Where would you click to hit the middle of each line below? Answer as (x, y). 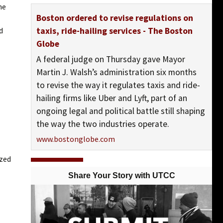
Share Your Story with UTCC (121, 175)
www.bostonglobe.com (76, 139)
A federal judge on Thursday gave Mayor (111, 59)
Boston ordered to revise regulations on (115, 18)
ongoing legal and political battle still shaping (121, 111)
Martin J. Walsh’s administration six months (116, 72)
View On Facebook (57, 164)
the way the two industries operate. (103, 124)
